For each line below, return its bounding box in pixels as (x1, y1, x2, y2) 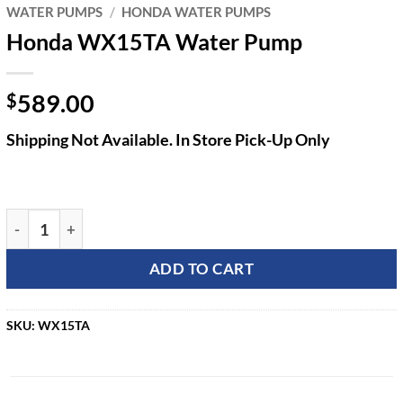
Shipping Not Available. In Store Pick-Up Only (6, 130, 330, 150)
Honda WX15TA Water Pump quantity (5, 210, 250, 228)
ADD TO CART (148, 259, 255, 279)
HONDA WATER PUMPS (121, 3, 272, 20)
